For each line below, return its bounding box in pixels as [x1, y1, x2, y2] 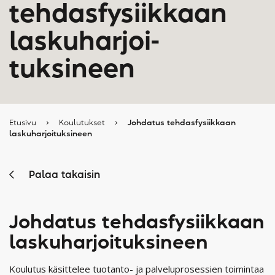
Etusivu [9, 119, 36, 126]
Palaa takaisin [29, 171, 100, 180]
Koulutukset [59, 119, 105, 126]
